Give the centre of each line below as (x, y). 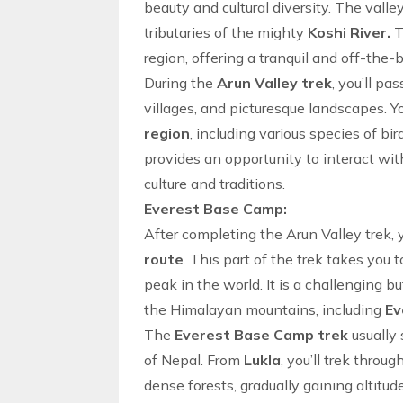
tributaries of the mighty (226, 32)
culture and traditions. (215, 184)
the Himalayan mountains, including (264, 309)
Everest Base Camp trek (261, 335)
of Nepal (172, 360)
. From (222, 360)
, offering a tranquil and (263, 58)
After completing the (215, 234)
